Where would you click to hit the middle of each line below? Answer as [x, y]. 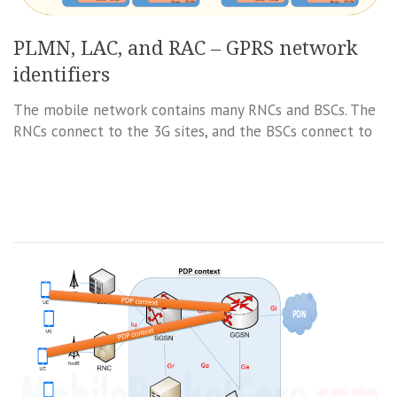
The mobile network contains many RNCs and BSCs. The [195, 110]
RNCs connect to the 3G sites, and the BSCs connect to [193, 132]
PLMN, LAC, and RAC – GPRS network [186, 49]
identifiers [62, 75]
